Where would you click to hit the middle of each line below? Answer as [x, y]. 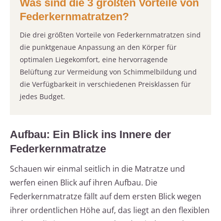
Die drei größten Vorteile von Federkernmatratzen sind [110, 35]
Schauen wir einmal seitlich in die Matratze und [97, 169]
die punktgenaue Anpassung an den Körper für [98, 47]
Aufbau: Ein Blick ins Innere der [91, 135]
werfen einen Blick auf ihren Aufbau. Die [84, 183]
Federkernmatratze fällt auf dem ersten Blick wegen [106, 197]
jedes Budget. [42, 97]
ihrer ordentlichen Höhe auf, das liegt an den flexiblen [110, 210]
